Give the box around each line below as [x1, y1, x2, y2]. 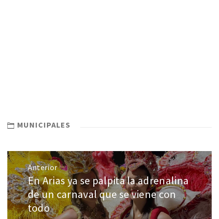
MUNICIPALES [17, 120, 70, 130]
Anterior [27, 162, 58, 172]
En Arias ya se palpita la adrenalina [27, 173, 189, 187]
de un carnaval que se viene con [27, 187, 176, 201]
